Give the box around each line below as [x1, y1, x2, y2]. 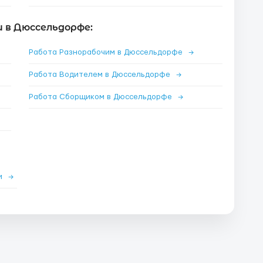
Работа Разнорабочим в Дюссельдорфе [29, 48, 185, 56]
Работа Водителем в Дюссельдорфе [29, 70, 173, 79]
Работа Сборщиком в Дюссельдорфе [29, 93, 174, 101]
